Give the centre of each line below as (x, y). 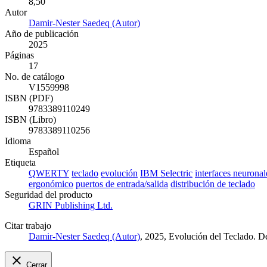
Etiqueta (20, 163)
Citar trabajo (28, 226)
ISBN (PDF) (29, 98)
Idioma (18, 141)
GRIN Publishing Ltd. (71, 206)
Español (44, 152)
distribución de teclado (213, 184)
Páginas (19, 55)
